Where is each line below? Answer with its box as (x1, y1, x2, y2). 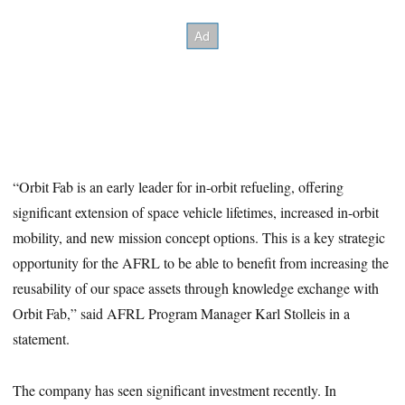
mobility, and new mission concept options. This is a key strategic (13, 228, 386, 248)
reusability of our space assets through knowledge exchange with (13, 278, 380, 298)
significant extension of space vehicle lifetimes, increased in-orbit (13, 202, 380, 222)
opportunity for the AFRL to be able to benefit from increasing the (13, 253, 390, 273)
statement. (13, 329, 71, 349)
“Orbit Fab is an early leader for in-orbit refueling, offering (13, 177, 344, 197)
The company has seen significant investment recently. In (13, 381, 337, 400)
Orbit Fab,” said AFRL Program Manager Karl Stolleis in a (13, 304, 351, 324)
